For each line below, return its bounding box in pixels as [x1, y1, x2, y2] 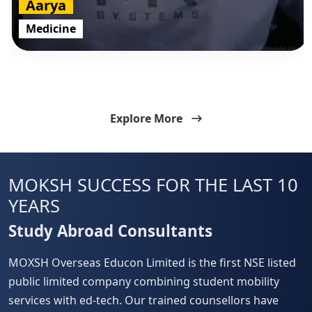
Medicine [25, 20, 76, 36]
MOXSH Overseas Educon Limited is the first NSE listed [8, 255, 296, 271]
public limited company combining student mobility [8, 274, 279, 290]
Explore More [110, 110, 182, 126]
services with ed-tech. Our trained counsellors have [8, 292, 279, 309]
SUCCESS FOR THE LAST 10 [72, 172, 298, 197]
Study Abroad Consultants [8, 219, 212, 242]
